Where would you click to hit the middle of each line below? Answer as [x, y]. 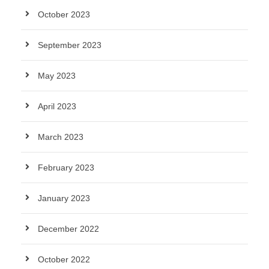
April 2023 [57, 106]
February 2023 [66, 168]
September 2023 [70, 45]
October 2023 [64, 14]
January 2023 [64, 198]
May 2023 [57, 76]
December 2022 [68, 229]
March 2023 [61, 137]
